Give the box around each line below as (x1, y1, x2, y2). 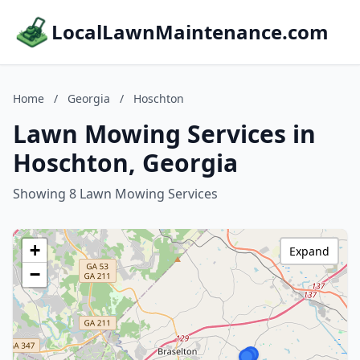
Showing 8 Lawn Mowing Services (13, 185, 218, 202)
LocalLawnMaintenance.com (51, 18, 329, 45)
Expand (289, 243, 329, 259)
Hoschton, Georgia (13, 146, 238, 179)
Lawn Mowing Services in (13, 117, 316, 150)
